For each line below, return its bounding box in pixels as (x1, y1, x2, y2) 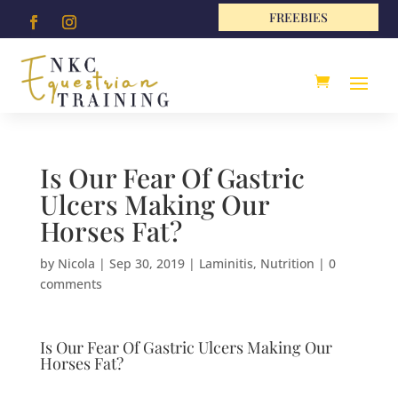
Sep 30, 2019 (108, 255, 185, 273)
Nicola (57, 255, 95, 273)
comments (39, 275, 102, 293)
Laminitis (198, 255, 253, 273)
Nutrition (259, 255, 314, 273)
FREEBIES (268, 9, 328, 27)
